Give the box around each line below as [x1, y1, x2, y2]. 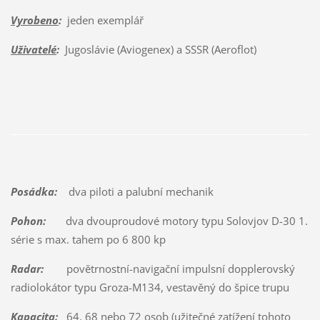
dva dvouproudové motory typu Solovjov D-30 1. [45, 213, 308, 228]
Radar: [10, 261, 44, 276]
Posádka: [10, 184, 57, 199]
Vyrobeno [10, 13, 59, 28]
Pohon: [10, 213, 46, 228]
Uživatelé [10, 42, 56, 57]
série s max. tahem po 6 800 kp [10, 231, 166, 246]
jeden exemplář [61, 13, 144, 28]
